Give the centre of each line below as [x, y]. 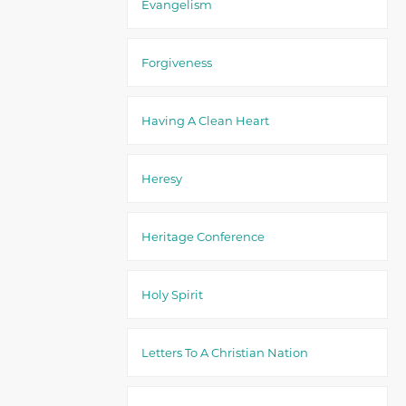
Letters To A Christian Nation [225, 353]
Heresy [162, 179]
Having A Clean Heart [205, 121]
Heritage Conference [203, 237]
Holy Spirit [172, 295]
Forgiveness [177, 63]
